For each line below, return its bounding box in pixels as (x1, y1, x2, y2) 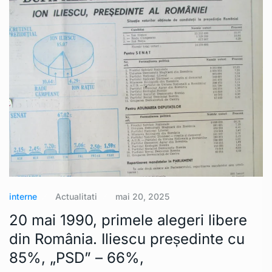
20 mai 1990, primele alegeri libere (9, 211, 247, 229)
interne (9, 191, 37, 202)
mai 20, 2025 (115, 191, 169, 202)
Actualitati (55, 191, 97, 202)
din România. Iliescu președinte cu (9, 230, 245, 248)
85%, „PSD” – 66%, (9, 249, 144, 267)
